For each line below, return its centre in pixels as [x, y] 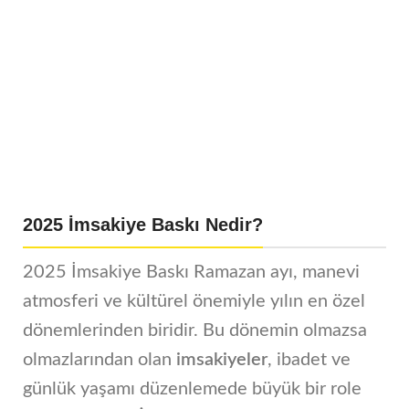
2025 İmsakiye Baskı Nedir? [143, 225]
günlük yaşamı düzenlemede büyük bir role [192, 389]
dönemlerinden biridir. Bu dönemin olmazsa [195, 330]
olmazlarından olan [100, 360]
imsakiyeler [222, 360]
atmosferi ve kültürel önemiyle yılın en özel [194, 301]
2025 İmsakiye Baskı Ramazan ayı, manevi [191, 272]
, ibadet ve [309, 360]
